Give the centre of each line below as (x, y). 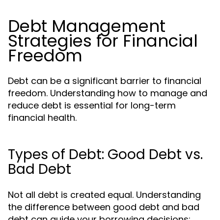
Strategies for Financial (103, 41)
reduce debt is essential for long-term (92, 105)
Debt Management (87, 26)
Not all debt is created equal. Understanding (104, 195)
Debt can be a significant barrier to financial (105, 81)
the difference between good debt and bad (104, 207)
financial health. (42, 118)
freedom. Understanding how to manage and (108, 93)
